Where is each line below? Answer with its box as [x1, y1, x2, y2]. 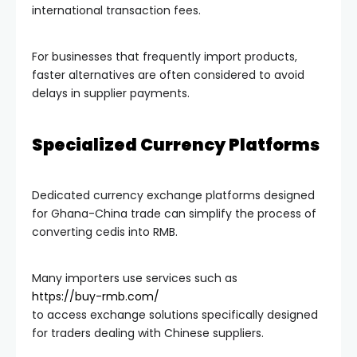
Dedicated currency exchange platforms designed [32, 186, 315, 203]
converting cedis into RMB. [32, 223, 178, 240]
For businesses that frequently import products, [32, 48, 297, 65]
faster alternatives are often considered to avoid [32, 66, 304, 83]
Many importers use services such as [32, 269, 237, 286]
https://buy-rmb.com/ [32, 288, 159, 304]
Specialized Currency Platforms [32, 132, 320, 156]
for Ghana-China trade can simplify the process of [32, 205, 316, 222]
